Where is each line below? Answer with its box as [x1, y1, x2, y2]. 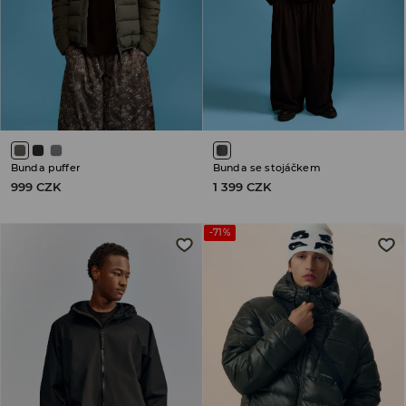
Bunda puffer [11, 160, 81, 174]
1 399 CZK [213, 179, 271, 194]
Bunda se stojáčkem [213, 160, 321, 174]
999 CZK [11, 179, 61, 194]
